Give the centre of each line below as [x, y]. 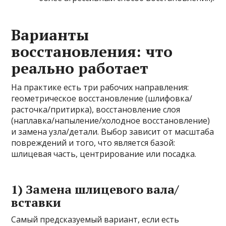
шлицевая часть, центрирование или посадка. [104, 154]
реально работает [80, 68]
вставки [36, 202]
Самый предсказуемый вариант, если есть [95, 219]
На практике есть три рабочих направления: [100, 87]
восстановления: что [92, 51]
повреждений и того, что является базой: [93, 143]
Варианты [50, 35]
